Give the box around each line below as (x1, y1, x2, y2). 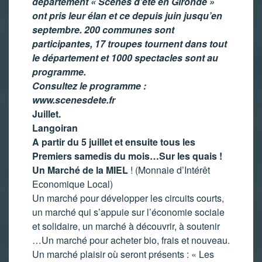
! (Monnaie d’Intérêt (128, 163, 210, 177)
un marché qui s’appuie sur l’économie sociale (32, 205, 225, 219)
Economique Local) (32, 177, 113, 191)
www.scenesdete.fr (32, 93, 115, 106)
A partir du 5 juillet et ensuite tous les (32, 135, 195, 149)
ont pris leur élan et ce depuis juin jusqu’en (32, 9, 222, 22)
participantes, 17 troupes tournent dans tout (32, 37, 227, 50)
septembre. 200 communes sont (32, 23, 174, 36)
